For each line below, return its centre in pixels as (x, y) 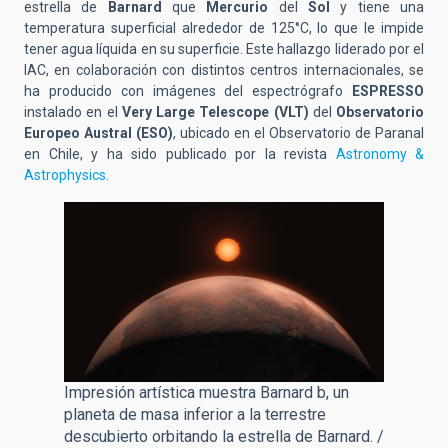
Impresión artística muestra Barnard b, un (206, 393)
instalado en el (73, 112)
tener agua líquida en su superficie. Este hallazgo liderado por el (224, 49)
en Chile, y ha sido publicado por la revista (180, 154)
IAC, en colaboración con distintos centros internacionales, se (224, 70)
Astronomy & (379, 154)
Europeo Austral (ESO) (98, 133)
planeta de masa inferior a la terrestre (195, 415)
